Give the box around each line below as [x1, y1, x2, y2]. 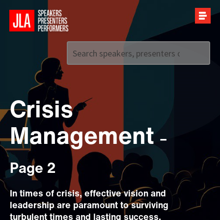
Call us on [71, 75, 114, 84]
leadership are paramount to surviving [10, 201, 168, 211]
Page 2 [10, 162, 56, 176]
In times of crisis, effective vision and [10, 190, 166, 199]
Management [10, 126, 160, 150]
